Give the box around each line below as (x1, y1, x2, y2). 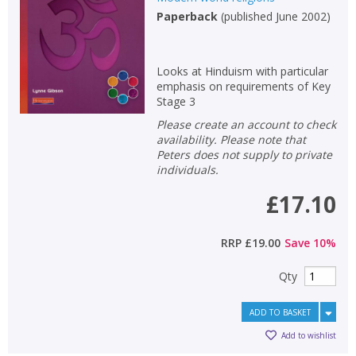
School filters (6, 149, 80, 164)
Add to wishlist (281, 330, 336, 342)
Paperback (156, 8, 218, 24)
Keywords (4, 37, 54, 52)
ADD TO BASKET (250, 306, 311, 318)
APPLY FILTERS (41, 106, 122, 122)
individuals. (156, 161, 219, 177)
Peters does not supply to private (156, 146, 332, 162)
